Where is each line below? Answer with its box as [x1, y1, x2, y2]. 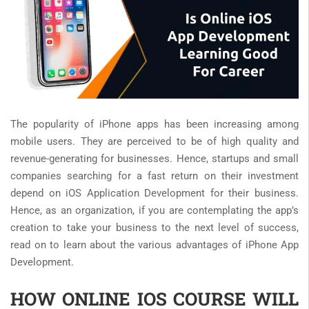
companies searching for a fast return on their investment [10, 169, 299, 182]
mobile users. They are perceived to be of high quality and [10, 134, 299, 148]
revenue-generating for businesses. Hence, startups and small [10, 152, 299, 165]
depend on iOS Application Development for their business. [10, 186, 299, 199]
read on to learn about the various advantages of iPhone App [10, 238, 299, 251]
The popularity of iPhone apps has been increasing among [10, 117, 299, 130]
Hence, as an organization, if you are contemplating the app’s [10, 203, 299, 217]
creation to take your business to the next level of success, [10, 221, 299, 234]
